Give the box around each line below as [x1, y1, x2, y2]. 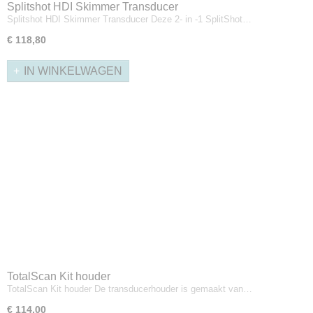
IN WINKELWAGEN [24, 64, 122, 77]
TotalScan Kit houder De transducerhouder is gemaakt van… [7, 283, 252, 294]
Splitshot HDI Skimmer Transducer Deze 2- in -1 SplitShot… [7, 13, 252, 24]
